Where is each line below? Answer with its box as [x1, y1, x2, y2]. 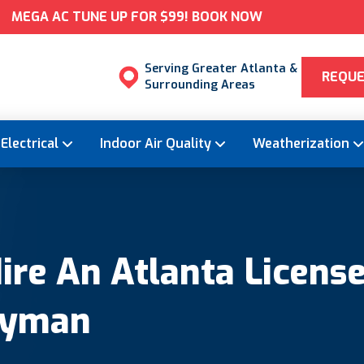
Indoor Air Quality [100, 135, 211, 153]
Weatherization [253, 135, 349, 153]
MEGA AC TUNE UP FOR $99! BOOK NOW [11, 8, 263, 25]
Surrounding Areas [145, 77, 256, 93]
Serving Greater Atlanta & [145, 61, 298, 76]
